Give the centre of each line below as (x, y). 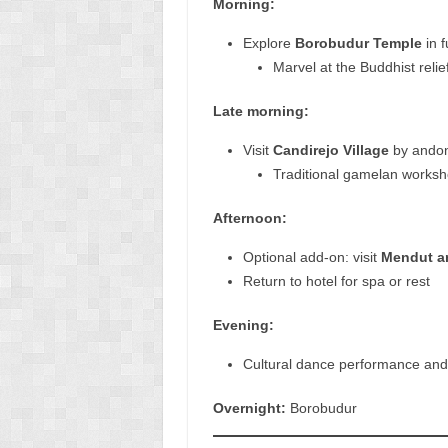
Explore (268, 42)
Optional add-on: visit (311, 256)
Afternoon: (249, 217)
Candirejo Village (330, 149)
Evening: (243, 324)
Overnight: (249, 407)
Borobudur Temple (358, 42)
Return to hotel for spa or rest (336, 280)
